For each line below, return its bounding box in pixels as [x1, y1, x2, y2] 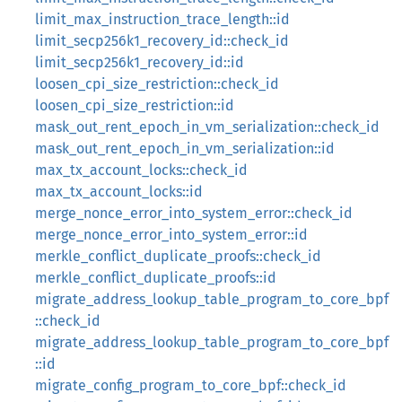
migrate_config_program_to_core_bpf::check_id [35, 377, 346, 394]
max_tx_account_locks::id [35, 183, 203, 200]
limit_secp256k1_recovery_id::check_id [35, 32, 289, 49]
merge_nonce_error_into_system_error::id [35, 226, 308, 243]
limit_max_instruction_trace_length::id [35, 11, 290, 28]
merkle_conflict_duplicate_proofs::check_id [35, 248, 321, 265]
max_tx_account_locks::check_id [35, 162, 248, 179]
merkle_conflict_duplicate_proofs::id [35, 269, 276, 286]
